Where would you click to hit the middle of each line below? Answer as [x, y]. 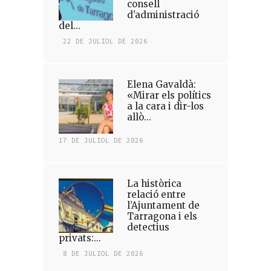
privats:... [80, 238]
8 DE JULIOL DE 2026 [103, 253]
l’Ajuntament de [163, 205]
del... [69, 26]
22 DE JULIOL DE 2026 [105, 41]
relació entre [156, 194]
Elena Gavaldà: [161, 84]
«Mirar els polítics [169, 95]
